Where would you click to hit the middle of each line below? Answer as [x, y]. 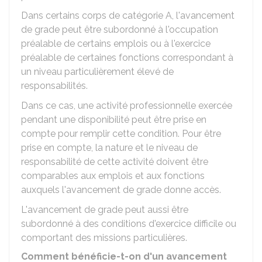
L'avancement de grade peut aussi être [105, 210]
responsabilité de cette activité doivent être [115, 162]
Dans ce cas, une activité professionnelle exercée [127, 106]
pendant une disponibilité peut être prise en [114, 120]
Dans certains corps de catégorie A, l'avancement [128, 15]
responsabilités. [54, 86]
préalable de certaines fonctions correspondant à [127, 58]
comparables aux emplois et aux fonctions [113, 176]
